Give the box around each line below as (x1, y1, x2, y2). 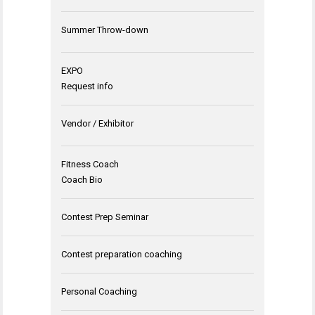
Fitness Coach (61, 158, 119, 169)
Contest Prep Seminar (61, 211, 148, 222)
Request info (61, 80, 113, 91)
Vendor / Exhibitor (61, 117, 134, 129)
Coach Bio (61, 174, 103, 185)
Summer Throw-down (61, 24, 148, 35)
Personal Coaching (61, 285, 137, 297)
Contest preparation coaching (61, 248, 182, 259)
